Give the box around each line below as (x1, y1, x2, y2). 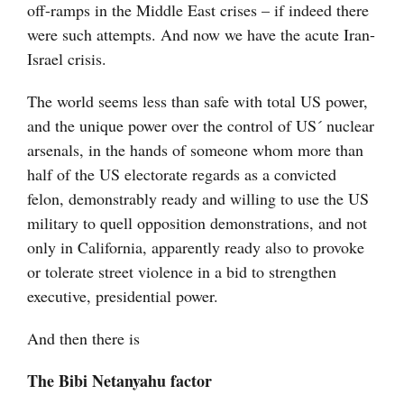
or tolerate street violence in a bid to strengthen (27, 261, 336, 283)
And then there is (27, 327, 140, 350)
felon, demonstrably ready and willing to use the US (27, 188, 369, 210)
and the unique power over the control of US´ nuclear (27, 115, 374, 137)
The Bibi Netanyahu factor (27, 369, 212, 393)
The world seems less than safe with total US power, (27, 90, 368, 113)
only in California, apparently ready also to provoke (27, 236, 364, 259)
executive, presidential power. (27, 285, 218, 308)
